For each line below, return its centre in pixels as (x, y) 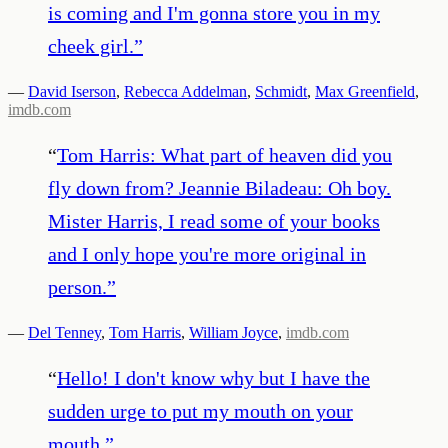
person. (77, 286)
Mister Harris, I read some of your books (214, 220)
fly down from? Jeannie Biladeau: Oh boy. (219, 187)
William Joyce (233, 332)
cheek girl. (91, 45)
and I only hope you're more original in (207, 253)
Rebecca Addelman (185, 91)
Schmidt (281, 91)
